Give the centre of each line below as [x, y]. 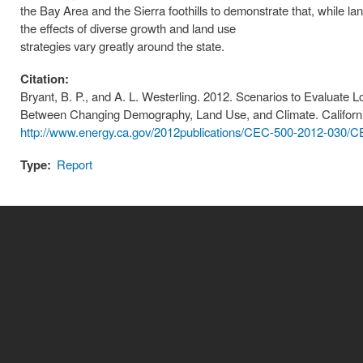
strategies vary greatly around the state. [122, 46]
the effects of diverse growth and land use [128, 28]
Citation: [46, 79]
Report [75, 164]
